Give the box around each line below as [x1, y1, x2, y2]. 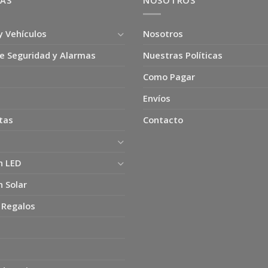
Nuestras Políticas [143, 49, 223, 62]
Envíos [143, 92, 170, 105]
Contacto [143, 114, 183, 126]
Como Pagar [143, 71, 195, 83]
